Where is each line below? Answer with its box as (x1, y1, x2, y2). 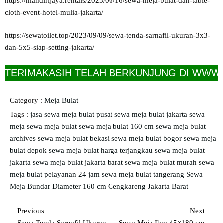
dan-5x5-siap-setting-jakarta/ (5, 43, 94, 52)
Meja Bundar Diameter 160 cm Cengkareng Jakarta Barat (10, 182, 188, 190)
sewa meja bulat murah (125, 158, 199, 166)
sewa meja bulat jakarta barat (33, 158, 125, 166)
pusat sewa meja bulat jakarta (96, 110, 189, 118)
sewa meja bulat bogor (111, 134, 184, 142)
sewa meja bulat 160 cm (79, 122, 156, 130)
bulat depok (10, 146, 49, 154)
